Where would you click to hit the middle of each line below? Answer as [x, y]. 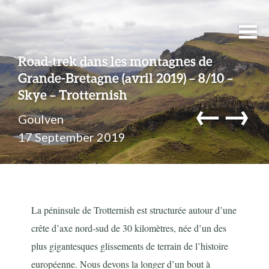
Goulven [41, 119]
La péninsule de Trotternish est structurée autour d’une [134, 210]
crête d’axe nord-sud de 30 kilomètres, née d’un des [129, 228]
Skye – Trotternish [73, 95]
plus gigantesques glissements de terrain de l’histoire [130, 246]
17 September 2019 [72, 137]
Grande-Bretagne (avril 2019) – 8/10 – [125, 78]
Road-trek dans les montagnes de [115, 61]
